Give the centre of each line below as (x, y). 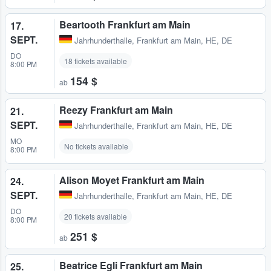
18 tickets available (96, 61)
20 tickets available (96, 217)
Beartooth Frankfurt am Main (125, 25)
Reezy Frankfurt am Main (116, 110)
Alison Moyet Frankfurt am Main (132, 180)
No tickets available (96, 146)
